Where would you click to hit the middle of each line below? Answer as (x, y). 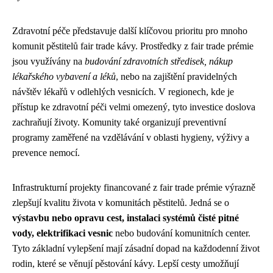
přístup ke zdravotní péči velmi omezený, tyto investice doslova (134, 107)
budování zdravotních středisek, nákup (159, 61)
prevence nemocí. (46, 152)
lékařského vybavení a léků (64, 76)
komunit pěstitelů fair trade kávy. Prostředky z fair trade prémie (133, 46)
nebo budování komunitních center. (182, 233)
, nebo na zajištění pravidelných (176, 76)
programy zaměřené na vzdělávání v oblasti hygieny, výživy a (131, 137)
